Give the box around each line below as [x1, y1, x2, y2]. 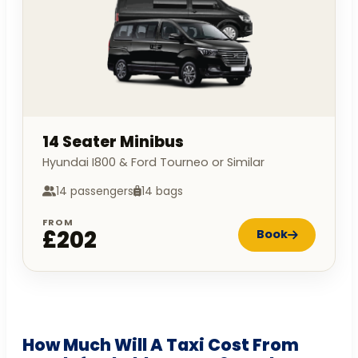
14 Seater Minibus [42, 130, 184, 153]
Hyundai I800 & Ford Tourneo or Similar [42, 153, 265, 170]
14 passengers [56, 183, 133, 199]
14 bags [141, 183, 183, 199]
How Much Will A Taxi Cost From [22, 332, 299, 356]
